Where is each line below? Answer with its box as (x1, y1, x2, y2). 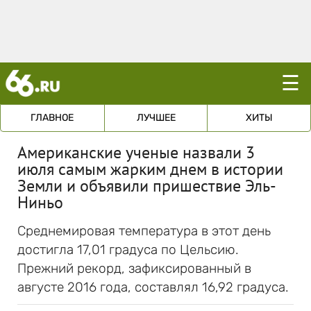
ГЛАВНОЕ (31, 112, 74, 124)
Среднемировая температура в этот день (17, 223, 271, 239)
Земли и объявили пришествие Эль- (17, 175, 276, 196)
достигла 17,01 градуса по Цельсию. (17, 242, 239, 258)
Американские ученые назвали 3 (17, 142, 255, 163)
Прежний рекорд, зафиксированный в (17, 260, 251, 276)
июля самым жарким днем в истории (17, 158, 283, 180)
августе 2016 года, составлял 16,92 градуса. (17, 279, 289, 295)
